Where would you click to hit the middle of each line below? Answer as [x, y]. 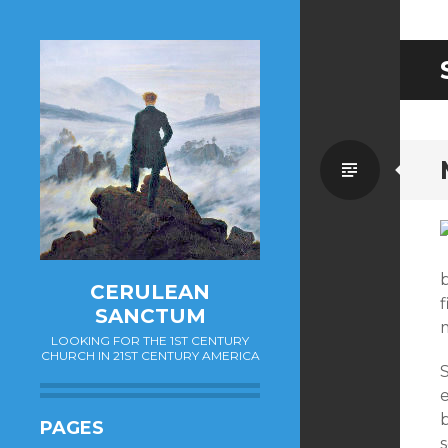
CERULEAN [150, 292]
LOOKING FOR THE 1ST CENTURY [150, 340]
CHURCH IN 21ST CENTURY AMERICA [150, 355]
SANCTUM [150, 316]
